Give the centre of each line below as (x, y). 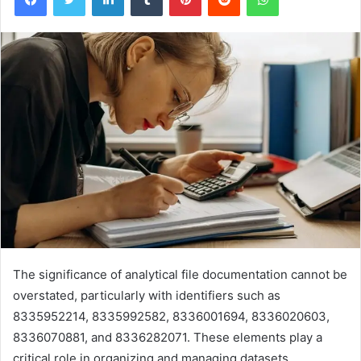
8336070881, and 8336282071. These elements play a (168, 338)
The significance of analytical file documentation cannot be (180, 275)
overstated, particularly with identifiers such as (147, 296)
